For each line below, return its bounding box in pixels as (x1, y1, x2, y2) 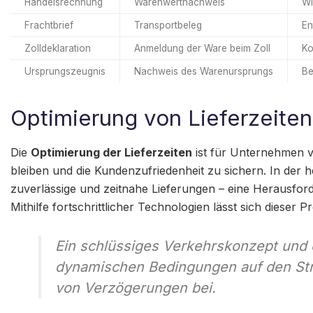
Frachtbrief (24, 19, 73, 31)
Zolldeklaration (24, 42, 91, 54)
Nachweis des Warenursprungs (134, 65, 273, 77)
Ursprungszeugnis (24, 65, 105, 77)
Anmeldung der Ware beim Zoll (134, 42, 270, 54)
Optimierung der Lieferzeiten (31, 145, 192, 160)
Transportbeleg (134, 19, 202, 31)
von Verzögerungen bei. (55, 279, 216, 297)
